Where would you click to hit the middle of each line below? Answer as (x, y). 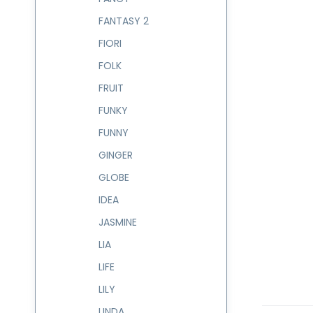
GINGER (116, 155)
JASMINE (118, 222)
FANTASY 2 (124, 21)
